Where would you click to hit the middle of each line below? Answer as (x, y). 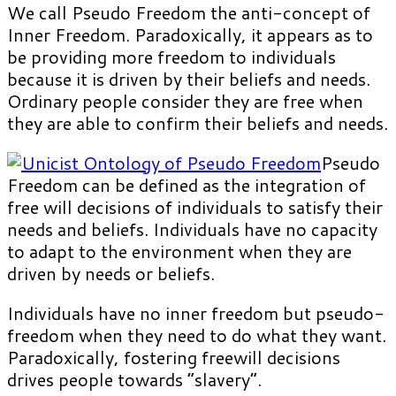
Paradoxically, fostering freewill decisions (174, 358)
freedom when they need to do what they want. (197, 335)
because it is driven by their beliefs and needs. (189, 79)
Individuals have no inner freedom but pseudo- (196, 313)
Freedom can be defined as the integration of (187, 185)
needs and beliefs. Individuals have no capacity (192, 229)
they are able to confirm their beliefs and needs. (198, 123)
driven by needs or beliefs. (111, 274)
